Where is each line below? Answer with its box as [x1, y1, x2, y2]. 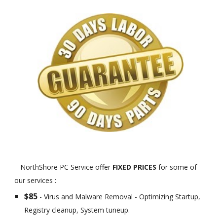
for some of [158, 162, 197, 172]
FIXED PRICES [112, 162, 159, 172]
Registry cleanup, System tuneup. [24, 205, 134, 215]
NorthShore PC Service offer [14, 162, 113, 172]
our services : [14, 176, 59, 185]
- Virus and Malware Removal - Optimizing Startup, [39, 192, 201, 201]
